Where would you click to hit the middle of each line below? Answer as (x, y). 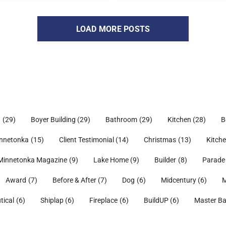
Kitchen (179, 120)
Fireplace (104, 201)
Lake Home (111, 160)
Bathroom (122, 120)
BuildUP (156, 201)
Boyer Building (53, 120)
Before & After (74, 180)
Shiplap (52, 201)
